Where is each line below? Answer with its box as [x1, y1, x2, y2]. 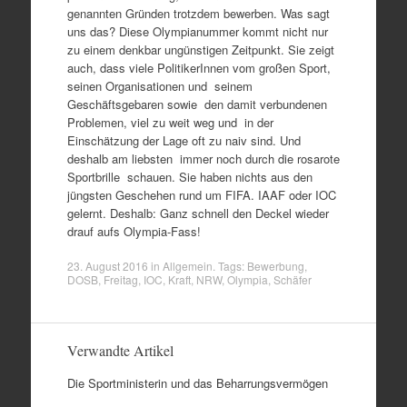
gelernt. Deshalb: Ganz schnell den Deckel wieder [66, 204, 329, 222]
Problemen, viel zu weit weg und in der [66, 114, 273, 131]
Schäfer [273, 271, 312, 287]
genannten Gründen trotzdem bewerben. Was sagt [66, 5, 330, 22]
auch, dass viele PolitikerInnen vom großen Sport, [66, 59, 331, 76]
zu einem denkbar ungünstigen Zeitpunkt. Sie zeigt [66, 41, 334, 58]
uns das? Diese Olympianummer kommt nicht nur [66, 23, 328, 40]
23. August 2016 [66, 257, 148, 273]
